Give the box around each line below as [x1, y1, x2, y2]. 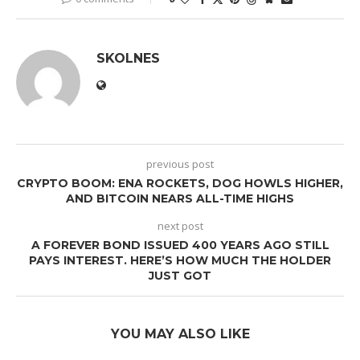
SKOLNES [96, 51, 160, 67]
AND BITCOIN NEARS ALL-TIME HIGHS [66, 191, 294, 207]
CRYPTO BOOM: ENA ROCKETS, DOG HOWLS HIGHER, [17, 176, 343, 191]
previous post [146, 157, 214, 172]
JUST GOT [149, 268, 211, 284]
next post [157, 219, 203, 234]
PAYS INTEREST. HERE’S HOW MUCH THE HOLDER [29, 253, 331, 268]
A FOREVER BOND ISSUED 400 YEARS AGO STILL [31, 238, 329, 253]
